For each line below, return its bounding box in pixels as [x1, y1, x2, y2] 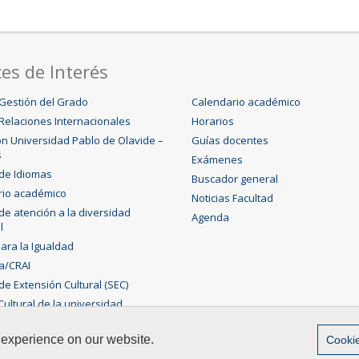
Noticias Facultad [192, 191, 273, 205]
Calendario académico [192, 95, 301, 109]
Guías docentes [192, 133, 268, 147]
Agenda [192, 210, 229, 224]
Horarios [192, 114, 234, 128]
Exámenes [192, 152, 243, 167]
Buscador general [192, 171, 278, 186]
